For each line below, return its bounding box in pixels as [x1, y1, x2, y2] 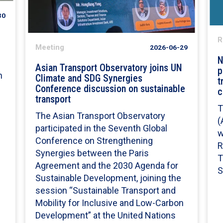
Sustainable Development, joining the [35, 173, 182, 184]
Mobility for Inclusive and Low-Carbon [35, 198, 184, 209]
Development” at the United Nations [35, 210, 176, 221]
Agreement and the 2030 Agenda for [35, 160, 179, 171]
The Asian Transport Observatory [35, 111, 166, 121]
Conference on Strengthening [35, 135, 153, 146]
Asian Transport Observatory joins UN [35, 62, 183, 74]
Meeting [35, 43, 65, 52]
